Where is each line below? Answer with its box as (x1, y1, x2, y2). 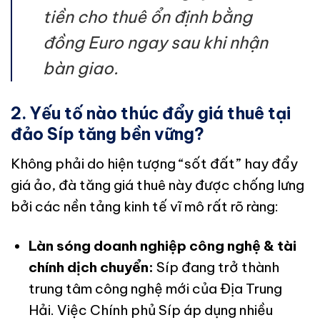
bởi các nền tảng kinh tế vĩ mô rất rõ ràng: (11, 197, 279, 215)
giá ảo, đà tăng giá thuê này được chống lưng (11, 176, 304, 194)
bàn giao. (43, 58, 119, 79)
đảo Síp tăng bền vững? (11, 124, 204, 145)
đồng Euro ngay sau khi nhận (43, 32, 269, 54)
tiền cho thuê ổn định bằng (43, 6, 253, 28)
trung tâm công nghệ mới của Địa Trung (28, 279, 282, 297)
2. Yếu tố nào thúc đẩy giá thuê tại (11, 103, 291, 124)
